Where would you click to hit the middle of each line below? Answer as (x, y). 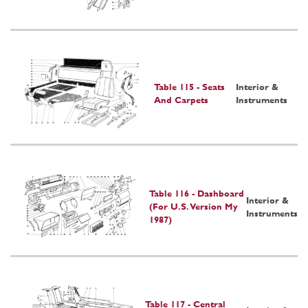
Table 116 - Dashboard (197, 194)
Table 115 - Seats (189, 87)
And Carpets (181, 100)
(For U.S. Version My (194, 207)
